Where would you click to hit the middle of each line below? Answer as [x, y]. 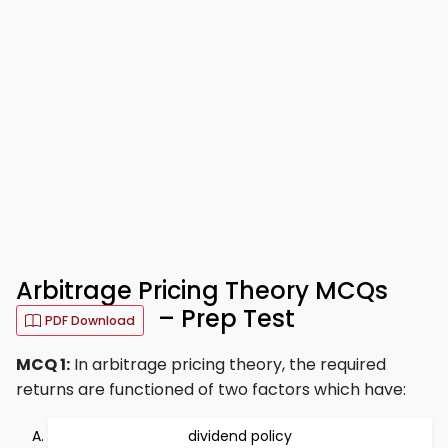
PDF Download [90, 320]
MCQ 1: [43, 364]
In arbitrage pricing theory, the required [228, 364]
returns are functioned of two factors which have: [211, 389]
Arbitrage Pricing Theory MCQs [202, 290]
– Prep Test [223, 319]
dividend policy [240, 436]
